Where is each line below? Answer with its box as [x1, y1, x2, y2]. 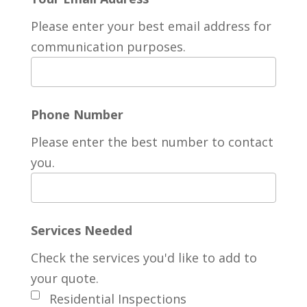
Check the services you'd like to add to [30, 249, 257, 267]
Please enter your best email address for [30, 18, 271, 35]
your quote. [30, 270, 99, 287]
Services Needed [30, 222, 132, 239]
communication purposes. [30, 38, 186, 56]
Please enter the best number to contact [30, 134, 273, 151]
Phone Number [30, 106, 123, 123]
